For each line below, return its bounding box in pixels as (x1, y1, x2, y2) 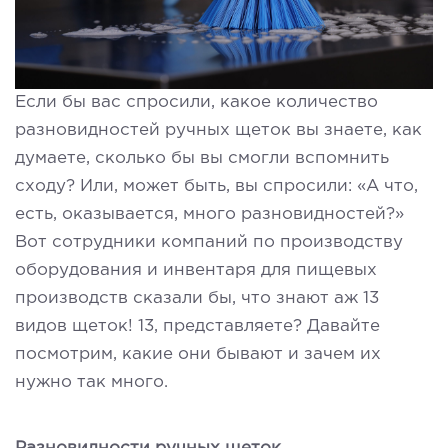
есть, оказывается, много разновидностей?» (15, 206, 404, 222)
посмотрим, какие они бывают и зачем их (15, 346, 381, 362)
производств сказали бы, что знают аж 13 (15, 290, 379, 306)
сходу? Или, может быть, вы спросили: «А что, (15, 178, 418, 194)
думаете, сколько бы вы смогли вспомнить (15, 150, 389, 166)
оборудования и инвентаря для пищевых (15, 262, 377, 278)
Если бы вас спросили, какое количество (15, 94, 378, 110)
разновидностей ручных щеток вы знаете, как (15, 122, 422, 138)
